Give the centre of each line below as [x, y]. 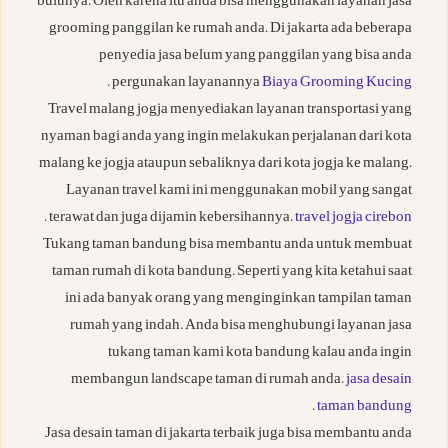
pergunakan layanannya [187, 84]
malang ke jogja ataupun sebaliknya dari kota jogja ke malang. [225, 165]
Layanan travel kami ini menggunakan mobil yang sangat [239, 192]
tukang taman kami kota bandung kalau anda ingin [260, 354]
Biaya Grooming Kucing [337, 84]
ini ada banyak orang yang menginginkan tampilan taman [238, 300]
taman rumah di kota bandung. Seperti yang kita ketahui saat [232, 273]
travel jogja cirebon [353, 219]
